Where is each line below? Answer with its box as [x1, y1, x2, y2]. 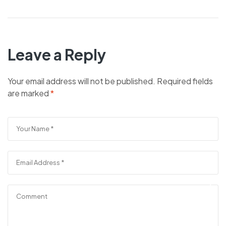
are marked [8, 87, 50, 98]
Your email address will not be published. [8, 75, 155, 86]
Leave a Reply [8, 44, 106, 64]
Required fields [157, 75, 213, 86]
